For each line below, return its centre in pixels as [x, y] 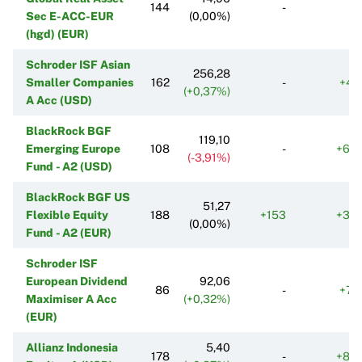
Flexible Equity [67, 215]
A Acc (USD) [59, 100]
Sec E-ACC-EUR [70, 16]
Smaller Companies [80, 82]
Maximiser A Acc [72, 299]
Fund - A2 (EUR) [69, 232]
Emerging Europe [73, 148]
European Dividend [77, 281]
